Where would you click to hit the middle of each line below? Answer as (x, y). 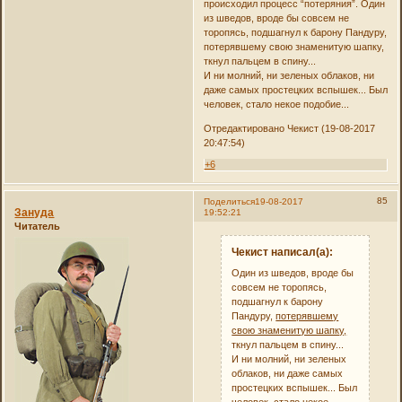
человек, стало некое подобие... (276, 105)
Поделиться (229, 202)
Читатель (38, 227)
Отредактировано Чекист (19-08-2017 (289, 129)
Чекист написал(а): (283, 252)
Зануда (35, 213)
